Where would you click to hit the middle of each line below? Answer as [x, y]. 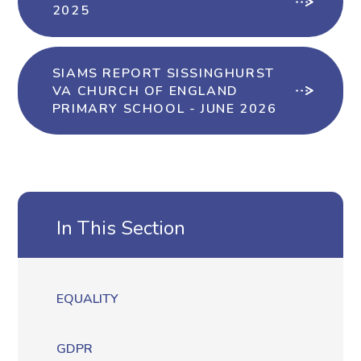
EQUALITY [88, 299]
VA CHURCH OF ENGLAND [145, 91]
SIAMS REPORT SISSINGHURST [163, 73]
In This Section [121, 228]
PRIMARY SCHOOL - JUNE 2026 [164, 108]
